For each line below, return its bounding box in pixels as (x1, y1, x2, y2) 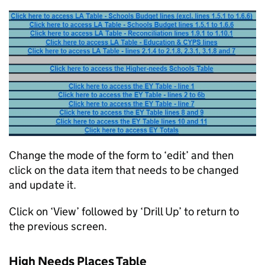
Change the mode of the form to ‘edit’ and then (9, 148, 234, 162)
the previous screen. (9, 219, 107, 233)
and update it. (9, 178, 76, 192)
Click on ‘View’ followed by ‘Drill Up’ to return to (9, 205, 239, 218)
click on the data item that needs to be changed (9, 163, 239, 177)
